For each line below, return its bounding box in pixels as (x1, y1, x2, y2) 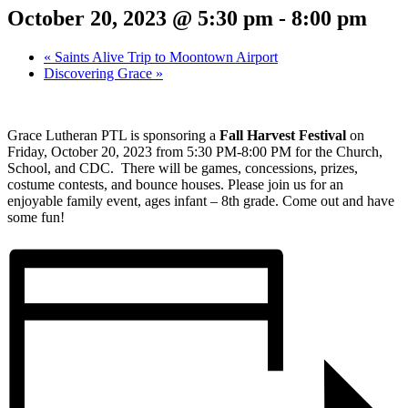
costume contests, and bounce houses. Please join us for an (7, 176, 343, 192)
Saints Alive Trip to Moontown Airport (51, 48, 278, 65)
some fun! (7, 209, 65, 225)
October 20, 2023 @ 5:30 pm (7, 5, 273, 30)
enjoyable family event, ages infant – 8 (7, 192, 229, 209)
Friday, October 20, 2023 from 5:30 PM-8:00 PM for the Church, (7, 143, 382, 159)
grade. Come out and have (240, 192, 394, 209)
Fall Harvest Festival (219, 127, 346, 143)
